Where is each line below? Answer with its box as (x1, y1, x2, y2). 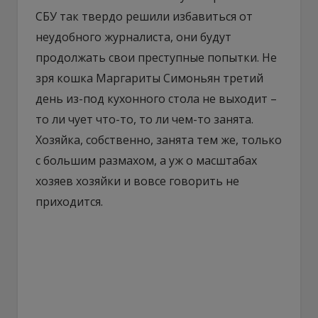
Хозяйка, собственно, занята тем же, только (35, 132, 282, 148)
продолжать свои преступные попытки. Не (35, 50, 277, 66)
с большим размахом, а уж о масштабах (35, 153, 257, 169)
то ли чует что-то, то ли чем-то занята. (35, 111, 253, 128)
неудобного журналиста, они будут (35, 29, 231, 45)
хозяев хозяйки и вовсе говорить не (35, 173, 239, 190)
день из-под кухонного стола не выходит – (35, 91, 277, 107)
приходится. (35, 194, 103, 210)
